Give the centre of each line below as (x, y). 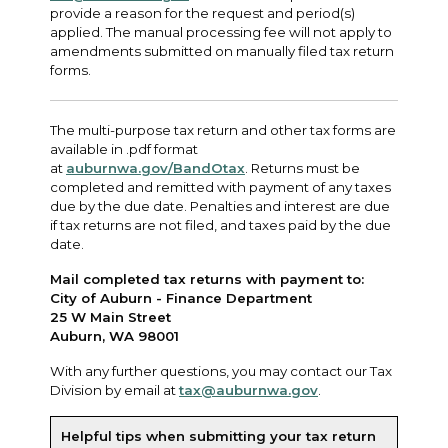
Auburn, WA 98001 (114, 335)
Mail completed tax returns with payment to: (207, 278)
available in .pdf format (124, 148)
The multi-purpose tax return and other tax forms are (223, 129)
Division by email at (114, 389)
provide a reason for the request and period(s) (202, 12)
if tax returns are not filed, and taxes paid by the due (220, 224)
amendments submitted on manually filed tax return (222, 50)
